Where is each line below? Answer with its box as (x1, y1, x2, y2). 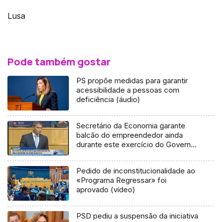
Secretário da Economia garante (76, 121, 186, 131)
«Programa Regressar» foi (76, 175, 167, 185)
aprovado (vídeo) (76, 185, 136, 195)
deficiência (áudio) (76, 95, 141, 105)
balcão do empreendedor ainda (76, 130, 183, 140)
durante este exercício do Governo (76, 140, 196, 150)
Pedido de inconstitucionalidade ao (76, 166, 196, 176)
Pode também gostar (7, 55, 111, 69)
